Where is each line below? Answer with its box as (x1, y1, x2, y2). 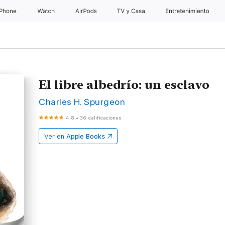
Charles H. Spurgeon (39, 96, 126, 107)
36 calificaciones (80, 115, 122, 121)
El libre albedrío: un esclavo (39, 77, 210, 92)
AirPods (75, 8, 98, 15)
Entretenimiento (165, 8, 212, 15)
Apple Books (66, 133, 105, 140)
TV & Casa (117, 8, 148, 15)
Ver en (44, 133, 64, 140)
